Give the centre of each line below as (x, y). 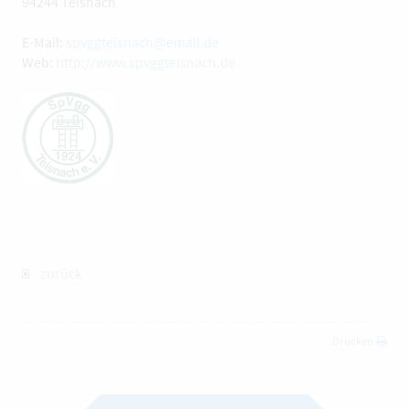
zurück (56, 273)
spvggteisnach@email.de (142, 42)
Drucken (354, 341)
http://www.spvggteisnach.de (146, 62)
